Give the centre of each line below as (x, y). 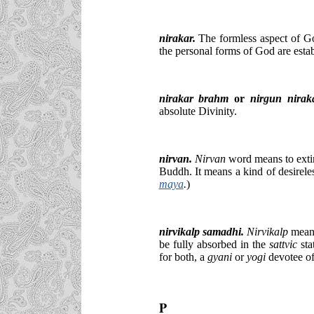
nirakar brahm (197, 98)
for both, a (183, 257)
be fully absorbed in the (214, 244)
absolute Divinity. (198, 111)
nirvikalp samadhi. (201, 231)
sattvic (283, 244)
